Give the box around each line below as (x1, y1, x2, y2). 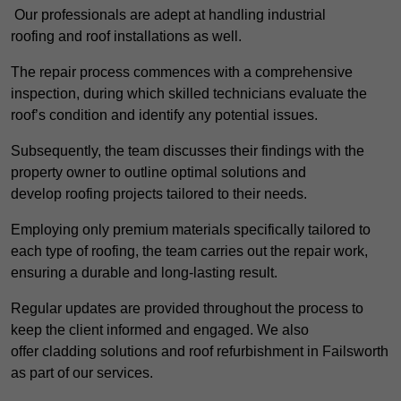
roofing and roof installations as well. (11, 29, 242, 45)
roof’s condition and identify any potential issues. (11, 107, 318, 124)
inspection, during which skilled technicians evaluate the (11, 86, 367, 102)
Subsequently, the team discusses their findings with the (11, 143, 364, 159)
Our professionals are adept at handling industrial (11, 7, 326, 23)
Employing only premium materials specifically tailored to (11, 222, 371, 238)
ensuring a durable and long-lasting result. (11, 265, 277, 281)
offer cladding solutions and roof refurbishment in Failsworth (11, 344, 388, 360)
